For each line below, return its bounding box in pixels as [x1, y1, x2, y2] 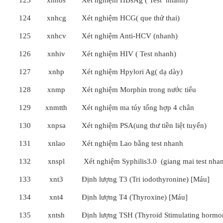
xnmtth [45, 104, 67, 111]
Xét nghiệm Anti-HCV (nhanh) [82, 32, 178, 40]
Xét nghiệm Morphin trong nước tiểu [82, 86, 196, 94]
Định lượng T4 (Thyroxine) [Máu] [82, 193, 188, 201]
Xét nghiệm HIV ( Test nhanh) [82, 50, 176, 58]
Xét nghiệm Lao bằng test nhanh [82, 139, 183, 147]
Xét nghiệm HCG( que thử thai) [82, 14, 180, 22]
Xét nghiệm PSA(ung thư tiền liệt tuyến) [82, 121, 207, 129]
